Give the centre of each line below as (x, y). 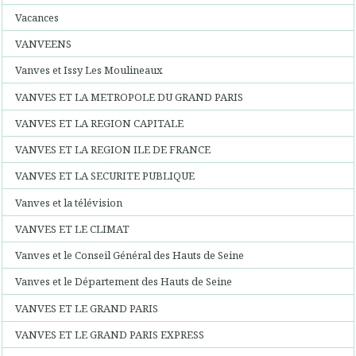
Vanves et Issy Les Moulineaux (89, 70)
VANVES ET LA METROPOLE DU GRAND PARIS (130, 97)
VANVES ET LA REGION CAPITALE (100, 123)
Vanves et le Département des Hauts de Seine (124, 282)
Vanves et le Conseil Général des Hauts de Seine (130, 255)
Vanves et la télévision (69, 202)
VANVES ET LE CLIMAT (73, 228)
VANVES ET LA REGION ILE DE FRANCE (113, 149)
